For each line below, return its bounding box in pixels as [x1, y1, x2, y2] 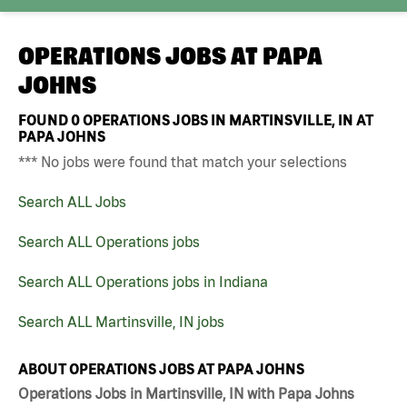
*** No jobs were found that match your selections [18, 153, 347, 170]
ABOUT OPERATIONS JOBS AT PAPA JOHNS [18, 360, 304, 377]
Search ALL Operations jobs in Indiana [18, 273, 268, 290]
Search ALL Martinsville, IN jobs [18, 313, 224, 330]
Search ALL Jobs [18, 193, 126, 210]
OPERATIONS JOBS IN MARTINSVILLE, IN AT [80, 111, 373, 128]
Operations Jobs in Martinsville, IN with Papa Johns [18, 385, 354, 402]
